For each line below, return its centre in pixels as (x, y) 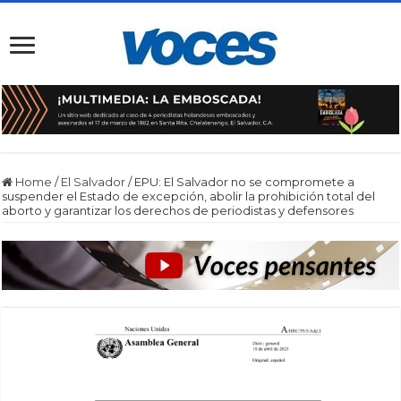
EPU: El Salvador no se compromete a (245, 181)
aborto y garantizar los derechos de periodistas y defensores (178, 210)
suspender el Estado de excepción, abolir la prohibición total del (189, 196)
